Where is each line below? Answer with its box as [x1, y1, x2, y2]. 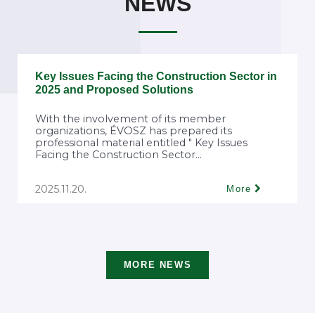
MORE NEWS [123, 259, 192, 270]
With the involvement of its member [35, 112, 226, 125]
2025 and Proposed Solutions [35, 84, 193, 96]
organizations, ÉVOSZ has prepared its [35, 124, 232, 137]
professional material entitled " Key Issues [35, 136, 247, 149]
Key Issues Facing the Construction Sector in [35, 70, 277, 82]
